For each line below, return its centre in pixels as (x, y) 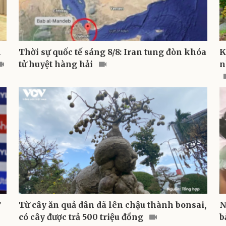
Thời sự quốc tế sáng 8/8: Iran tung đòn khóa (112, 52)
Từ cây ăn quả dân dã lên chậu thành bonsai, (112, 205)
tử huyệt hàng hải (56, 64)
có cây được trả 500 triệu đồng (82, 217)
